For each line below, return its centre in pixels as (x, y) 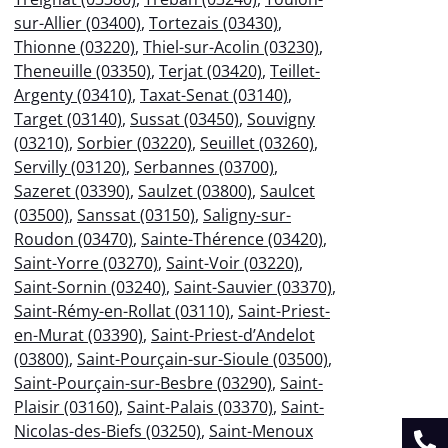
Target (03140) (68, 118)
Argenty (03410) (73, 94)
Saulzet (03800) (195, 190)
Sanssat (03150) (136, 214)
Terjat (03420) (210, 70)
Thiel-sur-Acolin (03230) (231, 46)
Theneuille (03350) (82, 70)
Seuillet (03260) (257, 142)
